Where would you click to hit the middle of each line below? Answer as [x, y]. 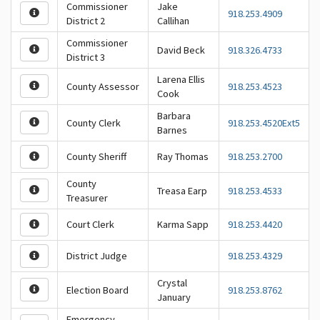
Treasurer [87, 198]
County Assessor [103, 86]
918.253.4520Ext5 [264, 123]
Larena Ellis [181, 79]
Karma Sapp [183, 224]
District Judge [97, 256]
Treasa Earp [182, 191]
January [174, 297]
